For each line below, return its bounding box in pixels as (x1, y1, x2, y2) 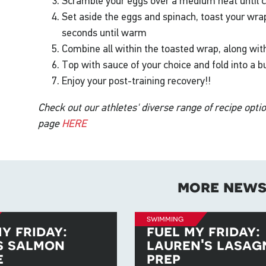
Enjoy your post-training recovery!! (62, 75, 211, 87)
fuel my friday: (146, 221, 260, 240)
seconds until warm (62, 27, 147, 39)
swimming (146, 214, 183, 224)
